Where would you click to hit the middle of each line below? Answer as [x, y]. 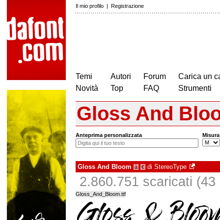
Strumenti [195, 88]
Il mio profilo [90, 6]
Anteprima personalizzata [109, 135]
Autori [121, 76]
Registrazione [127, 6]
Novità [87, 88]
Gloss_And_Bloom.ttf [101, 194]
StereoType [170, 167]
